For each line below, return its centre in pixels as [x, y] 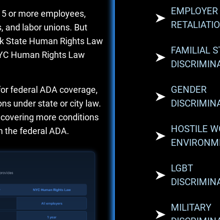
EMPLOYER [194, 11]
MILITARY [191, 207]
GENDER [189, 90]
